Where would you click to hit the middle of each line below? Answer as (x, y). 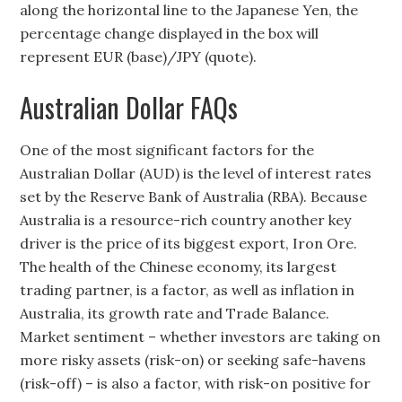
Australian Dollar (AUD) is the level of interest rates (196, 174)
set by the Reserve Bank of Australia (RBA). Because (194, 197)
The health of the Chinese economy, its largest (179, 267)
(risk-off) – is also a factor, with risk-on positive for (196, 384)
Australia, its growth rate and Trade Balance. (175, 314)
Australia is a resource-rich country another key (186, 220)
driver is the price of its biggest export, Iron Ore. (189, 244)
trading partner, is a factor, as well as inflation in (188, 290)
